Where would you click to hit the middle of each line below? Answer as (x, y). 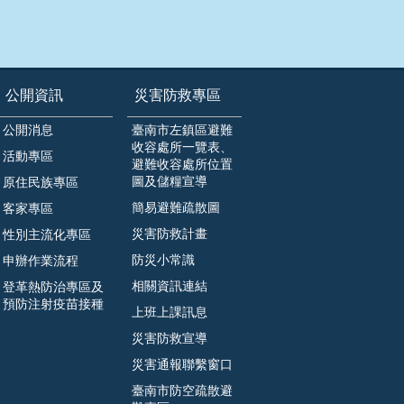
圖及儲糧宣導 (170, 182)
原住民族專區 (41, 183)
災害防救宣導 (170, 339)
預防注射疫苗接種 (54, 304)
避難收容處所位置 (183, 165)
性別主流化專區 (47, 235)
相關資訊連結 (170, 286)
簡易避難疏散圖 (176, 208)
